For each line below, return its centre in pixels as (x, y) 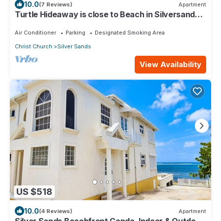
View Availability (170, 65)
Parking (75, 33)
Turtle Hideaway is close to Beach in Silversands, (108, 15)
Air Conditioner (36, 33)
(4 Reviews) (56, 211)
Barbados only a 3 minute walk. (74, 23)
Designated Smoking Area (130, 33)
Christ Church (34, 47)
